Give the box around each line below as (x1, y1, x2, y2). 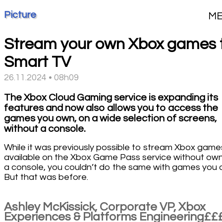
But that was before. (4, 172, 88, 182)
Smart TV (4, 54, 71, 70)
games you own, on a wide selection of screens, (4, 113, 217, 123)
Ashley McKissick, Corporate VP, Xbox (4, 200, 206, 213)
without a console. (4, 123, 86, 134)
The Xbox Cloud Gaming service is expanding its (4, 92, 218, 103)
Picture (4, 9, 36, 20)
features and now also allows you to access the (4, 103, 218, 113)
